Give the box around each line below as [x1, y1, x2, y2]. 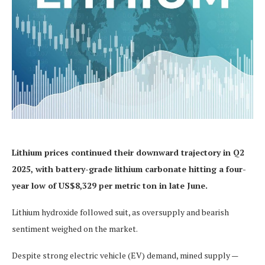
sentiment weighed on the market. [12, 222, 138, 234]
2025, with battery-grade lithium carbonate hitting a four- [12, 163, 246, 174]
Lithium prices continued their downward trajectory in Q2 [12, 146, 244, 158]
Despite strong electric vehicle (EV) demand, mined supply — [12, 249, 238, 261]
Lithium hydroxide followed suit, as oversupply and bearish [12, 206, 229, 218]
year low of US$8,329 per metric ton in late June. [12, 179, 208, 191]
